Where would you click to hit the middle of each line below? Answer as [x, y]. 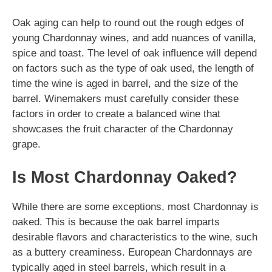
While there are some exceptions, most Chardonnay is [135, 206]
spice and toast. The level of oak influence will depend [134, 53]
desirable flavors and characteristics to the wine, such [135, 237]
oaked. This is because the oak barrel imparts [116, 222]
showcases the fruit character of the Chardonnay [123, 129]
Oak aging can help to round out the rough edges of [128, 23]
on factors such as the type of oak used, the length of [133, 68]
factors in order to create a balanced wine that [116, 114]
